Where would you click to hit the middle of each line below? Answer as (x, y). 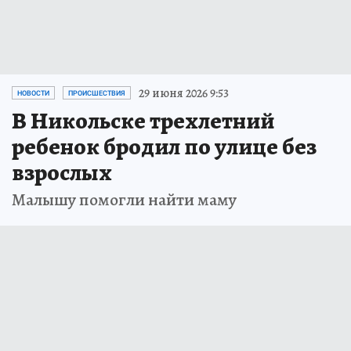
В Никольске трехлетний (143, 120)
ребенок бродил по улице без (164, 146)
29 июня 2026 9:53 (184, 93)
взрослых (62, 172)
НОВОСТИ (33, 93)
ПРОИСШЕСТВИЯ (97, 93)
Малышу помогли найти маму (124, 199)
